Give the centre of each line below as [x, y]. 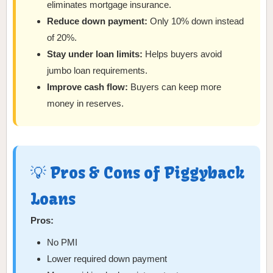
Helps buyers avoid [183, 54]
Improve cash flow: [88, 87]
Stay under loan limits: [95, 54]
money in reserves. [86, 104]
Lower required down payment [107, 259]
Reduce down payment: [97, 21]
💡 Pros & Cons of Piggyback [138, 173]
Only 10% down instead [196, 21]
